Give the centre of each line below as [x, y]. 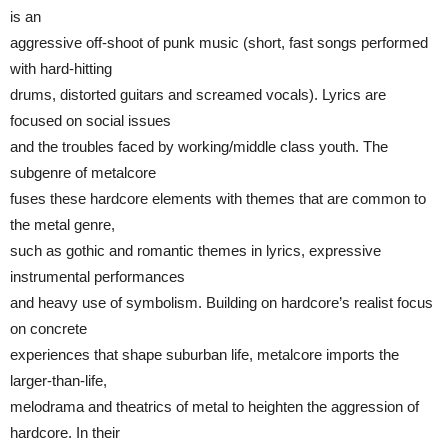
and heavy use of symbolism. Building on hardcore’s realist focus [221, 302]
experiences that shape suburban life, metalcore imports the [204, 354]
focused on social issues [90, 120]
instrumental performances [97, 276]
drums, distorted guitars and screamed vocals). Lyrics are [198, 94]
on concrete [48, 328]
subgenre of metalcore [83, 172]
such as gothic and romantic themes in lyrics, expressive [195, 250]
